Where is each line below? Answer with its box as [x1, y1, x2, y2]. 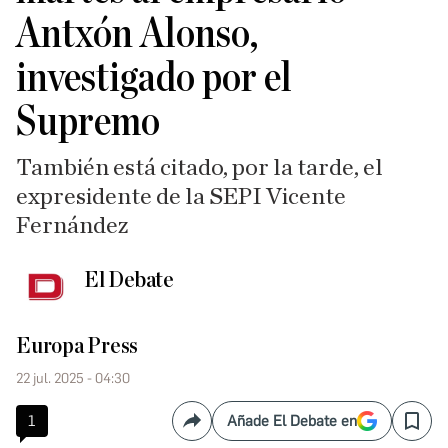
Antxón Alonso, [16, 13, 259, 55]
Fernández [16, 214, 129, 238]
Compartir [190, 419, 262, 439]
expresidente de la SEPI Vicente [16, 185, 346, 209]
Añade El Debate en [227, 412, 357, 430]
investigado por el [16, 57, 292, 99]
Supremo [16, 101, 160, 143]
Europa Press [16, 334, 139, 358]
